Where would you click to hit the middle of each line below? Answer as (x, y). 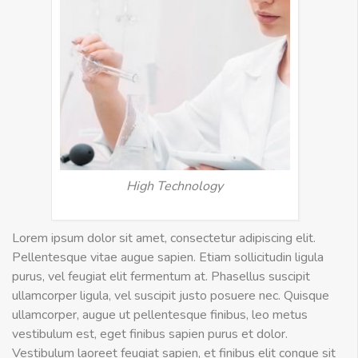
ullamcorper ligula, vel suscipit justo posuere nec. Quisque (171, 296)
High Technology (175, 186)
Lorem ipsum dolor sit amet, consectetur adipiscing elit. (164, 238)
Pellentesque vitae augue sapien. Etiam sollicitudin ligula (168, 257)
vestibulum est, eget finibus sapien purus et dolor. (150, 334)
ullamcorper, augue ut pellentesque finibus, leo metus (160, 315)
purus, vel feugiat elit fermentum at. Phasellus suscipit (161, 276)
